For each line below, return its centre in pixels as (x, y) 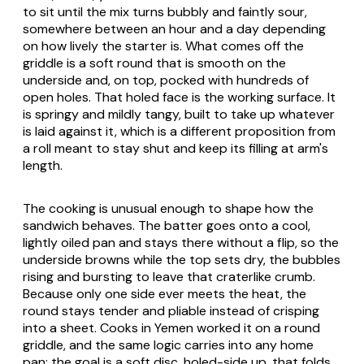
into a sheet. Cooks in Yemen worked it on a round (171, 327)
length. (43, 165)
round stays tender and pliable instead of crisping (171, 310)
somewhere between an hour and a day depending (174, 28)
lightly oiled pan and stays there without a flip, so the (181, 242)
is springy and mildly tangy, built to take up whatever (179, 114)
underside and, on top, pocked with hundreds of (166, 80)
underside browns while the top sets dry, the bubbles (182, 259)
